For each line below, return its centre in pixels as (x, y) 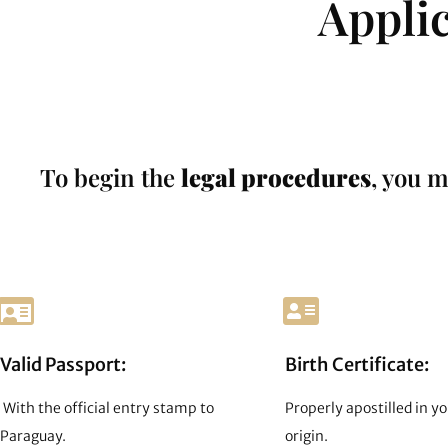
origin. (306, 435)
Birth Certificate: (357, 364)
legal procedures (275, 176)
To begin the (110, 176)
